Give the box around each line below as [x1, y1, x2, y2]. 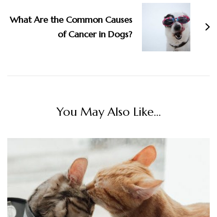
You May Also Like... [56, 105, 161, 120]
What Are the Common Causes [10, 14, 132, 26]
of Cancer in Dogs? [58, 29, 132, 40]
